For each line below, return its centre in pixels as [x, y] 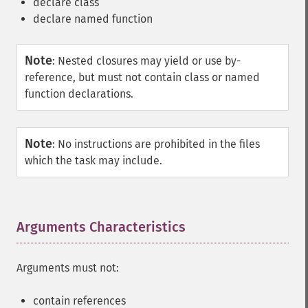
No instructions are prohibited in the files [159, 144]
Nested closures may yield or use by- [149, 61]
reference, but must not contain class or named [142, 77]
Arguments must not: [68, 268]
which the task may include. [93, 161]
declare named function [93, 19]
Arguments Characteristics [101, 227]
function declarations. [79, 94]
